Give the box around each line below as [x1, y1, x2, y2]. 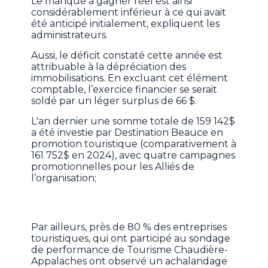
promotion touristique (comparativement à [31, 138, 237, 150]
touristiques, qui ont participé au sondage [31, 233, 231, 245]
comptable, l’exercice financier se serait [31, 84, 218, 96]
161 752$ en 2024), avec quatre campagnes [31, 150, 236, 162]
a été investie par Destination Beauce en [31, 127, 224, 139]
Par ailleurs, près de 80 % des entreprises [31, 221, 227, 233]
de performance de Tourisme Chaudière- [31, 244, 229, 256]
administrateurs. [31, 29, 108, 41]
